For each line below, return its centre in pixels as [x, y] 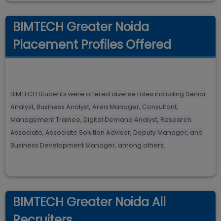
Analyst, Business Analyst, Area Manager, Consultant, [94, 107]
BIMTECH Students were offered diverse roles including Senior [108, 94]
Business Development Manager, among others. [88, 145]
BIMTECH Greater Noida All [89, 202]
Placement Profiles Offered [92, 45]
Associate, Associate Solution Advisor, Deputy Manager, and [107, 132]
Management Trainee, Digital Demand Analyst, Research [101, 120]
